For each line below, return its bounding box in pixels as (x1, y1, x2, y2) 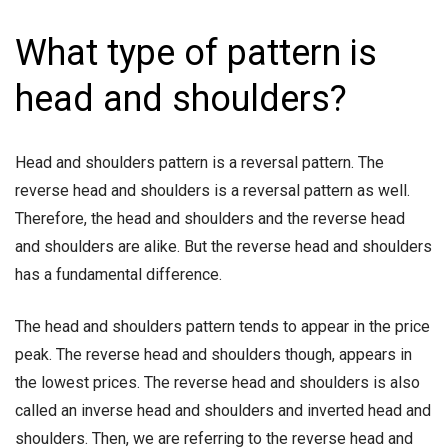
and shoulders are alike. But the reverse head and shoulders (15, 237, 432, 257)
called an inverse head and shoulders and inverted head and (15, 401, 431, 421)
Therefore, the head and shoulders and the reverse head (15, 209, 405, 229)
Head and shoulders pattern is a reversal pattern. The (15, 153, 384, 173)
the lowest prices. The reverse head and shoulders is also (15, 373, 420, 393)
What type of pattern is (15, 32, 377, 75)
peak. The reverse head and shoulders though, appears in (15, 345, 412, 365)
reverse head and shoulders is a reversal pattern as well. (15, 181, 410, 201)
